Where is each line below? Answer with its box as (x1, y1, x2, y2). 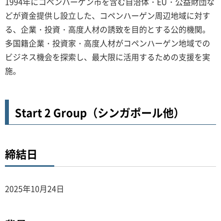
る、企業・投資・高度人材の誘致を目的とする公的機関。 (5, 23, 210, 35)
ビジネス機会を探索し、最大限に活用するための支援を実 (5, 51, 210, 63)
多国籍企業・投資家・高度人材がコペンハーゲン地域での (5, 37, 210, 49)
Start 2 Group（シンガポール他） (15, 104, 184, 120)
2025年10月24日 (5, 183, 64, 194)
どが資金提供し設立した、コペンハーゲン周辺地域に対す (5, 9, 210, 21)
